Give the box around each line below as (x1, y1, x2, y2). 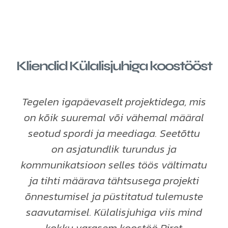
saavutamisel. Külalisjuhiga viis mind (25, 204, 202, 220)
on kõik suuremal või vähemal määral (23, 109, 204, 125)
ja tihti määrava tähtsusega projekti (28, 172, 199, 188)
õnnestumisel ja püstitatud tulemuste (24, 188, 203, 204)
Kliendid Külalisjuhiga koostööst (16, 58, 212, 74)
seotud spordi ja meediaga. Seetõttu (27, 125, 200, 141)
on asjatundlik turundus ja (51, 140, 177, 157)
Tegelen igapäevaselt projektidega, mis (21, 93, 206, 109)
